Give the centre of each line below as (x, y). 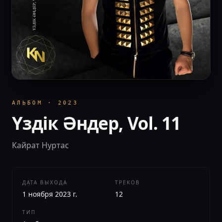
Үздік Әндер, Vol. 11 (96, 123)
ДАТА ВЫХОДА (45, 182)
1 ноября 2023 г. (50, 194)
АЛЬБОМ (27, 103)
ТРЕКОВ (128, 182)
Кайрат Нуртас (40, 145)
